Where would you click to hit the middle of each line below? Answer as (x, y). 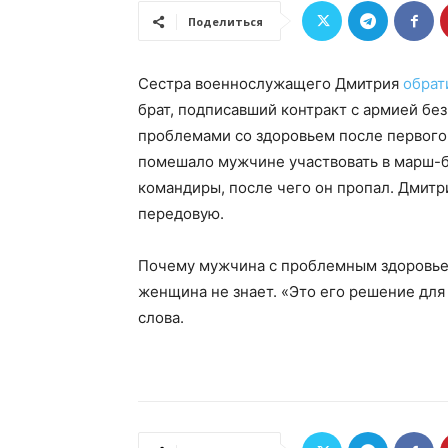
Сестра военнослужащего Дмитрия (270, 84)
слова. (161, 318)
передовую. (183, 214)
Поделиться (225, 22)
